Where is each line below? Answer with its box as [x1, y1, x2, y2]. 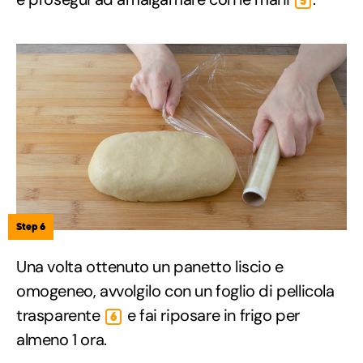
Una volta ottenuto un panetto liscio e [16, 255, 284, 277]
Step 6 [16, 220, 45, 233]
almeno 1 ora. [16, 328, 107, 350]
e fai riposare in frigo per [123, 304, 301, 326]
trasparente [16, 304, 105, 326]
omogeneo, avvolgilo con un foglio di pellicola [16, 280, 335, 301]
